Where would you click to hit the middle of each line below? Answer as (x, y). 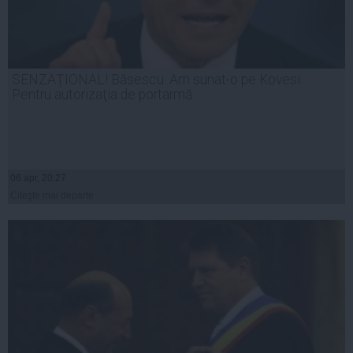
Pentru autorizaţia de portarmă (102, 94)
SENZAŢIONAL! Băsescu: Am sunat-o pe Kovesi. (157, 79)
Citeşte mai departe (52, 195)
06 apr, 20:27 (38, 178)
